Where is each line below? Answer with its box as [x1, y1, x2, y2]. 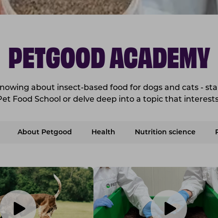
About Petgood [18, 128, 72, 136]
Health [91, 128, 115, 136]
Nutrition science [135, 128, 196, 136]
